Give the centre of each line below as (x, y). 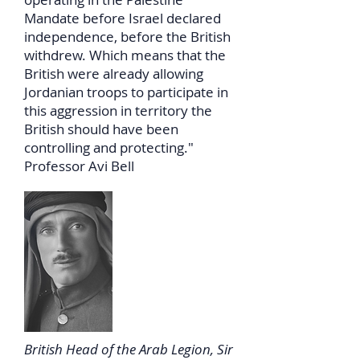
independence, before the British (127, 37)
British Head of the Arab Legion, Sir (129, 349)
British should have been (101, 129)
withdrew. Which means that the (125, 55)
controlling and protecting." (109, 147)
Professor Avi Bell (79, 166)
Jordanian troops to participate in (126, 92)
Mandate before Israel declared (123, 18)
